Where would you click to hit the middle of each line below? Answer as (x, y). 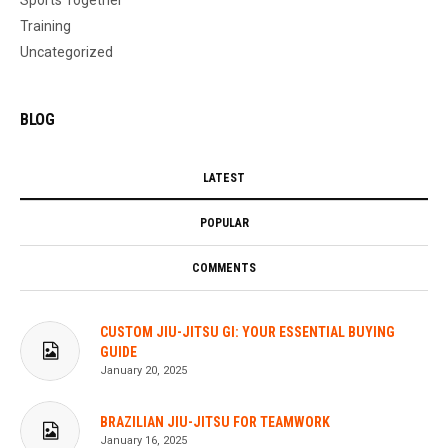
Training (45, 25)
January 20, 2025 (143, 370)
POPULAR (224, 222)
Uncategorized (66, 51)
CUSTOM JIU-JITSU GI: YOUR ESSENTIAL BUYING (247, 331)
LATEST (224, 177)
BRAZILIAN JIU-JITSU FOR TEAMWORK (215, 421)
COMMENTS (224, 267)
